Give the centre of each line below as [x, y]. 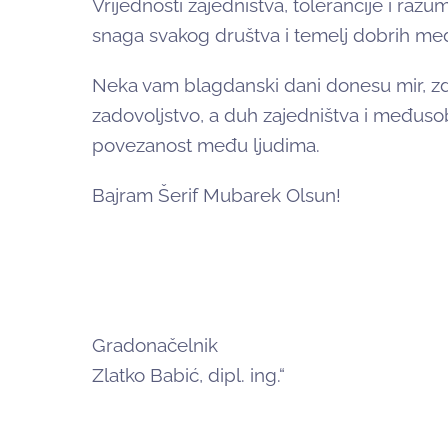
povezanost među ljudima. [206, 145]
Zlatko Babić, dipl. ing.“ [188, 375]
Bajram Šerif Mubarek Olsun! [216, 195]
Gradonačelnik [155, 345]
